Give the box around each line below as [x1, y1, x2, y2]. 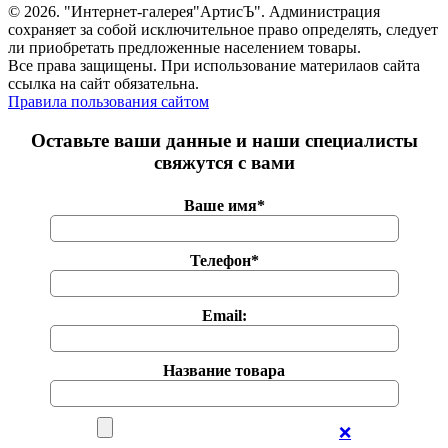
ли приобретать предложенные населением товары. [8, 38, 361, 56]
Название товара [163, 362, 285, 380]
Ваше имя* [183, 197, 265, 215]
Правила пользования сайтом [8, 92, 209, 110]
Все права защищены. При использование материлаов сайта [8, 56, 420, 74]
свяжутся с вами [153, 151, 295, 173]
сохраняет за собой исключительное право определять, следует [8, 20, 438, 38]
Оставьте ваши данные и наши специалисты [30, 129, 418, 151]
